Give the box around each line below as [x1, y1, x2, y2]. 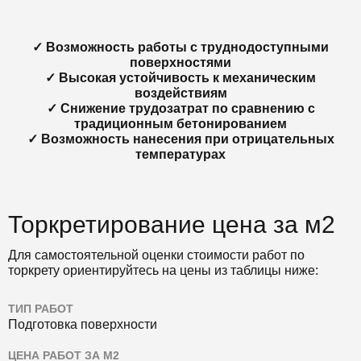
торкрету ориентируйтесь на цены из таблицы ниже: [8, 263, 318, 277]
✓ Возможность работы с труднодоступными [32, 39, 329, 54]
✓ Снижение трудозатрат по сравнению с [46, 101, 315, 115]
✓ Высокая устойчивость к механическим [45, 70, 316, 85]
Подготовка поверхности [8, 317, 157, 331]
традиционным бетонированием [74, 116, 287, 131]
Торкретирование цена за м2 [8, 210, 335, 238]
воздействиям [134, 85, 227, 100]
